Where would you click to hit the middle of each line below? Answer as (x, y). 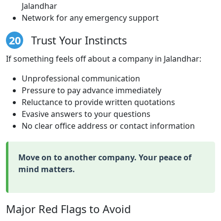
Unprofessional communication (81, 78)
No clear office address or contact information (108, 126)
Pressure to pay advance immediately (92, 90)
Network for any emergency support (90, 18)
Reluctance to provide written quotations (98, 102)
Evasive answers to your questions (86, 114)
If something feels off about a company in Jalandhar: (104, 58)
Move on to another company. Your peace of (105, 157)
